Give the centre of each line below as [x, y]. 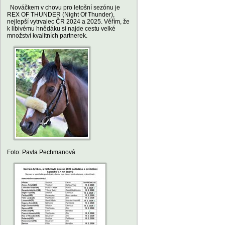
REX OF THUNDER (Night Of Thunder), [61, 15]
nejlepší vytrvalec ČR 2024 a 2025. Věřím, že [68, 22]
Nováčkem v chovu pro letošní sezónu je [64, 8]
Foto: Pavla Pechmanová [41, 152]
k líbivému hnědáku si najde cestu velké [61, 29]
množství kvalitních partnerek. [47, 36]
